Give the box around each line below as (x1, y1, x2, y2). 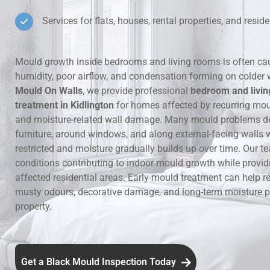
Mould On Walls (14, 85, 83, 96)
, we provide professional (82, 85, 190, 96)
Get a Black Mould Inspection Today (20, 256, 178, 268)
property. (14, 201, 52, 212)
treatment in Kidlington (14, 99, 114, 111)
